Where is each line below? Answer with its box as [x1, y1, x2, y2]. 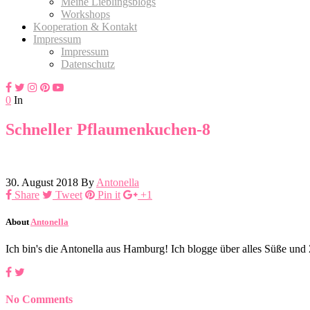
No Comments [6, 293, 73, 306]
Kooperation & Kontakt [33, 20, 137, 33]
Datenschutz [61, 57, 115, 70]
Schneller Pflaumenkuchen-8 [6, 120, 210, 138]
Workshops [61, 8, 110, 20]
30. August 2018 [6, 176, 78, 188]
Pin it [98, 188, 120, 201]
